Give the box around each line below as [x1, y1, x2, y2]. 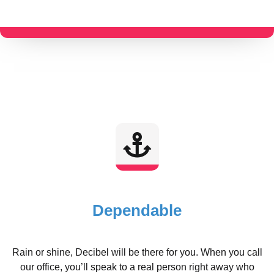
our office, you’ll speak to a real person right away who [20, 261, 254, 272]
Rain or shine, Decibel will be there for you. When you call [12, 246, 262, 257]
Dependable [92, 201, 182, 220]
